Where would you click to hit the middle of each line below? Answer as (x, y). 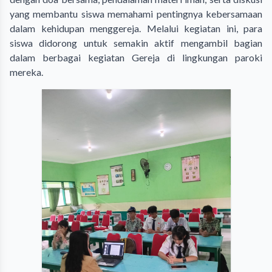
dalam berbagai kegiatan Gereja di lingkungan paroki (136, 57)
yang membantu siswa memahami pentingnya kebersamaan (136, 13)
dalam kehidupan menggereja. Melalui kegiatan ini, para (136, 28)
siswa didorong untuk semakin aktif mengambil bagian (136, 42)
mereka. (26, 72)
